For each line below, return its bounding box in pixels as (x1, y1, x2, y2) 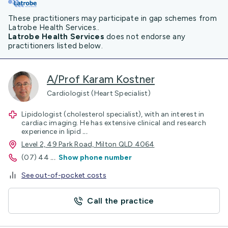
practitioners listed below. (8, 41, 103, 50)
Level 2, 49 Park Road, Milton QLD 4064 (21, 140, 155, 149)
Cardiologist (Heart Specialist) (47, 89, 151, 98)
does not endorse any (106, 32, 185, 41)
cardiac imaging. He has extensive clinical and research (21, 119, 206, 127)
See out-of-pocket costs (21, 170, 106, 180)
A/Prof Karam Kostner (47, 73, 155, 85)
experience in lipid (21, 127, 82, 136)
